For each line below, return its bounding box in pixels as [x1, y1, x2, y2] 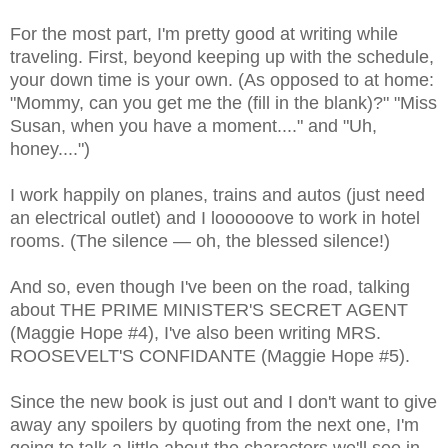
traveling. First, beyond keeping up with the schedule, [10, 46, 434, 67]
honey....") [10, 138, 95, 159]
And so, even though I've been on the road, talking [10, 276, 410, 297]
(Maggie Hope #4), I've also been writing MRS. [10, 322, 381, 343]
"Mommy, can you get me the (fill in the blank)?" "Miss [10, 92, 437, 113]
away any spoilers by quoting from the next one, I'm [10, 414, 419, 435]
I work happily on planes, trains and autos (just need [10, 184, 425, 205]
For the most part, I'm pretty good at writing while [10, 23, 398, 44]
